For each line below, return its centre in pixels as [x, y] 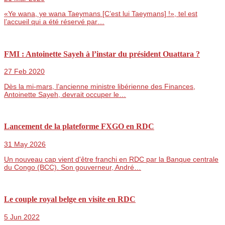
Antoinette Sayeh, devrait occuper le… [65, 95]
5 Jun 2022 [22, 217]
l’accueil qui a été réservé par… [54, 22]
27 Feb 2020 [24, 72]
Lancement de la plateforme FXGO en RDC [79, 127]
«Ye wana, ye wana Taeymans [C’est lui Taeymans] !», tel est [101, 14]
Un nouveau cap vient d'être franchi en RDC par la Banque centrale [111, 159]
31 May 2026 [25, 144]
